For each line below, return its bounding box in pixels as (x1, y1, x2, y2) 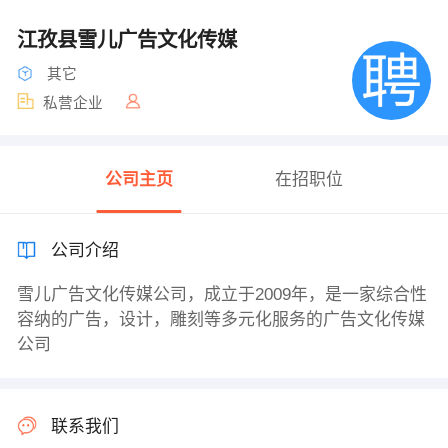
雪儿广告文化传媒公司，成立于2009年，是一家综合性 (16, 285, 427, 305)
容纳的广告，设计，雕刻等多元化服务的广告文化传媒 (16, 310, 425, 330)
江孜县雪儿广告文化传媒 (16, 28, 243, 51)
